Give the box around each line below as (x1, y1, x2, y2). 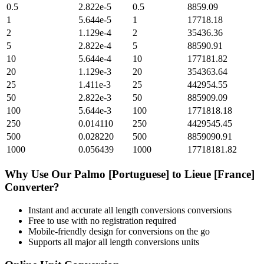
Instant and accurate (28, 204, 104, 215)
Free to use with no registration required (28, 215, 176, 226)
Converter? (5, 181, 60, 194)
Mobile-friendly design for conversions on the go (28, 226, 210, 236)
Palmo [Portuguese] (74, 168, 169, 181)
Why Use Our (5, 168, 74, 181)
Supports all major (28, 236, 98, 247)
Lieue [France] (184, 168, 255, 181)
